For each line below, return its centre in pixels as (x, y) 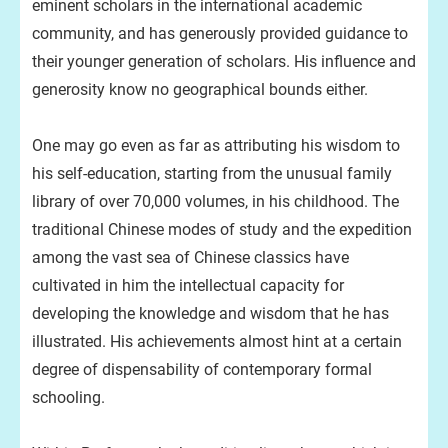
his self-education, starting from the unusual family (212, 173)
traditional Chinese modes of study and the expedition (222, 229)
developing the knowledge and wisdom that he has (210, 313)
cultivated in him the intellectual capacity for (188, 285)
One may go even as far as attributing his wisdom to (216, 145)
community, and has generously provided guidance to (220, 33)
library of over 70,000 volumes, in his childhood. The (215, 201)
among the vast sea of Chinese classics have (190, 257)
